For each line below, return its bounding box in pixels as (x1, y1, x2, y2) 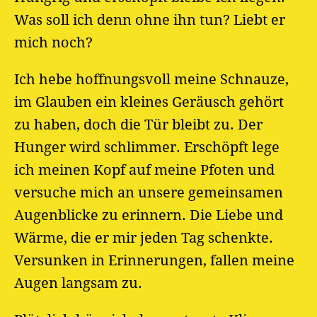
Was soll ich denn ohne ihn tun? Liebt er (14, 11, 285, 28)
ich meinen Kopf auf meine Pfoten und (14, 161, 275, 178)
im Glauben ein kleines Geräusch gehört (14, 93, 284, 110)
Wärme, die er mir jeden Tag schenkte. (14, 229, 273, 246)
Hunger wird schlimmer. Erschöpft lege (14, 138, 279, 156)
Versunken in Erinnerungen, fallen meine (14, 251, 294, 269)
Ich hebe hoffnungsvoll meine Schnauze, (14, 70, 289, 88)
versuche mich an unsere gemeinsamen (14, 183, 283, 201)
